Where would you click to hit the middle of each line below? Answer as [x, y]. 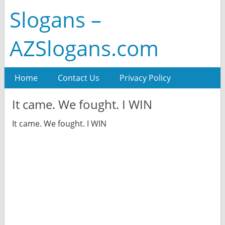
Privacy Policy [145, 78]
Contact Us [78, 78]
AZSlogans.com [84, 48]
